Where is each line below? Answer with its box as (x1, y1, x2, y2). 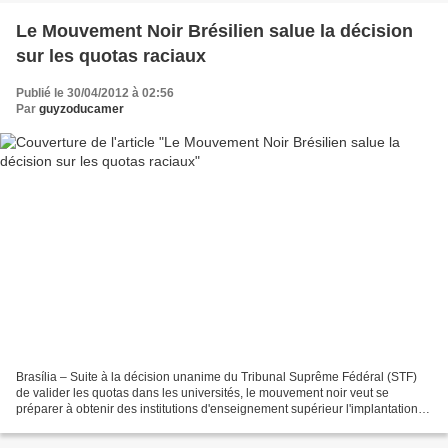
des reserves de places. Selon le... (16, 417, 202, 432)
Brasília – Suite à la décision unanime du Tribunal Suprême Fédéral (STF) (16, 369, 417, 384)
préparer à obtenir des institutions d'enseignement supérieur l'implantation (16, 401, 418, 416)
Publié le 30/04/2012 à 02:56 (16, 86, 174, 101)
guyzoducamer (39, 102, 124, 117)
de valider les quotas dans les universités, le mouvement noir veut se (16, 385, 389, 400)
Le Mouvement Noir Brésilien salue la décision (16, 21, 413, 42)
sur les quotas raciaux (16, 46, 206, 67)
